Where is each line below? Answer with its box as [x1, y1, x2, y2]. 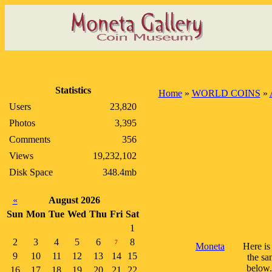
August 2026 [49, 195, 100, 205]
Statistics [55, 85, 91, 95]
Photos [9, 118, 35, 128]
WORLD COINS [191, 88, 260, 98]
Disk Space [9, 167, 53, 177]
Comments [9, 134, 50, 144]
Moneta [195, 241, 225, 251]
